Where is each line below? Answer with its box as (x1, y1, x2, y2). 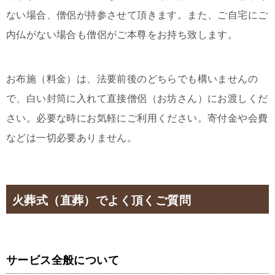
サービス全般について (6, 254, 119, 266)
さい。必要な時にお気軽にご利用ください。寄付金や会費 (6, 112, 268, 123)
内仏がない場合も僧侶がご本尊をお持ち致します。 (6, 29, 238, 40)
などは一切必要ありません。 (6, 132, 137, 143)
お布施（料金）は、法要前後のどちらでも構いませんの (6, 73, 258, 84)
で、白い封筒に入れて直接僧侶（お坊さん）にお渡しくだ (6, 93, 268, 104)
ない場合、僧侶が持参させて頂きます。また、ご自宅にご (6, 9, 268, 20)
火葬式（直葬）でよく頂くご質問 (12, 193, 191, 207)
